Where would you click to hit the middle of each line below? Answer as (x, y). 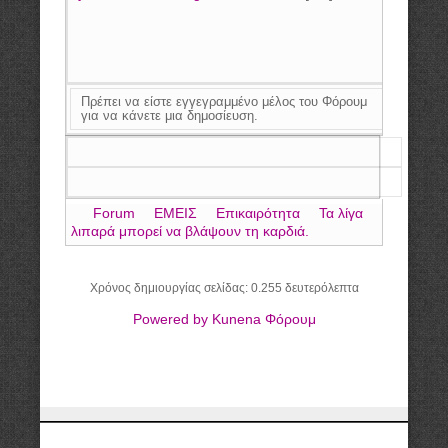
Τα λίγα (341, 213)
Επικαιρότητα (258, 213)
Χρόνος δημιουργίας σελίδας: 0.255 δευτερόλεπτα (224, 287)
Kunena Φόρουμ (263, 319)
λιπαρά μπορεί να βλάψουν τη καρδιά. (190, 231)
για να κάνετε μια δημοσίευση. (169, 115)
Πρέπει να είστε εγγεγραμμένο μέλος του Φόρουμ (224, 101)
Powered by (170, 319)
